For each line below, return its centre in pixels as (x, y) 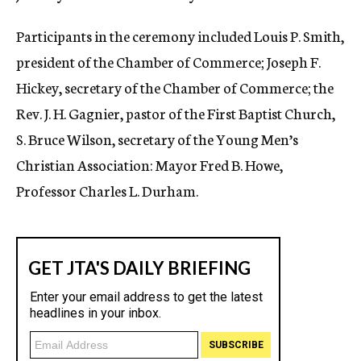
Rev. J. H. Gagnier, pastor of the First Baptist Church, (176, 113)
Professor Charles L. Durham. (107, 190)
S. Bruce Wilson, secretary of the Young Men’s (157, 139)
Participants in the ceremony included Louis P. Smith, (180, 35)
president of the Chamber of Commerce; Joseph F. (168, 61)
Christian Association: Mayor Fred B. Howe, (149, 164)
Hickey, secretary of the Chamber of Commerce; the (175, 87)
